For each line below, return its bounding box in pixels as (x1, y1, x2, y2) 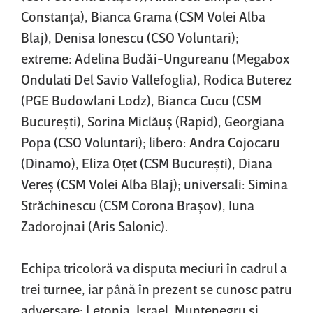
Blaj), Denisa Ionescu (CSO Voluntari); (21, 28, 239, 45)
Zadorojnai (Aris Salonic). (21, 217, 168, 234)
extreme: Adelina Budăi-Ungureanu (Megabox (21, 49, 289, 66)
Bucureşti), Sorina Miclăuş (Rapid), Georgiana (21, 112, 284, 129)
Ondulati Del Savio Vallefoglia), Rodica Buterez (21, 70, 292, 87)
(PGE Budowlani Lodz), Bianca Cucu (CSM (21, 91, 261, 108)
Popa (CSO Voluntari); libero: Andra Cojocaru (21, 133, 280, 150)
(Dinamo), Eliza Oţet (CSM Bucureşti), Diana (21, 154, 272, 171)
